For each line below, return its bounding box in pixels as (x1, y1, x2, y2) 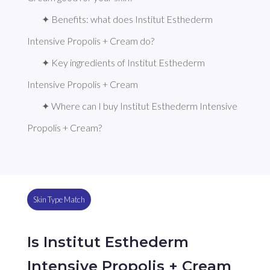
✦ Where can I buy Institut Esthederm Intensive (41, 100, 237, 112)
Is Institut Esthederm (27, 233, 189, 251)
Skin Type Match (33, 195, 85, 205)
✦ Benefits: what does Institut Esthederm (41, 13, 213, 25)
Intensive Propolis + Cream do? (27, 35, 154, 47)
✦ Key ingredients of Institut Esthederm (41, 57, 205, 69)
